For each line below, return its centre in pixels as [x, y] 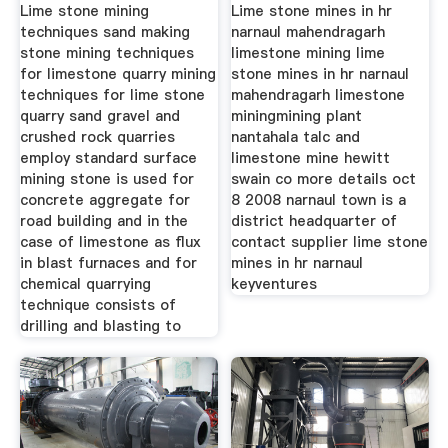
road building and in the [103, 221]
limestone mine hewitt [311, 158]
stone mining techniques [106, 53]
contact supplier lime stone [330, 242]
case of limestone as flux [110, 242]
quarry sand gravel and [99, 116]
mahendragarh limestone [318, 95]
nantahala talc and [296, 137]
